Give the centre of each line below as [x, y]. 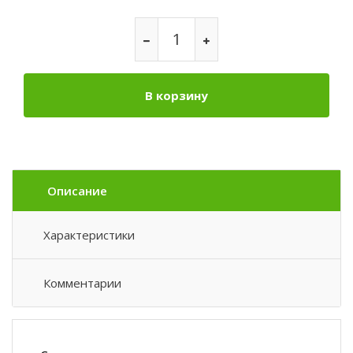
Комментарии [82, 283]
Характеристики [89, 235]
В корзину [176, 95]
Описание [77, 191]
